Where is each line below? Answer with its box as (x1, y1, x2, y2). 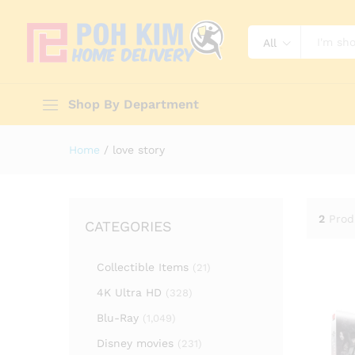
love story (113, 143, 165, 157)
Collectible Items (97, 261, 189, 274)
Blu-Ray (97, 311, 139, 325)
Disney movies (97, 337, 174, 350)
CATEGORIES (85, 218, 172, 235)
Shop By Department (68, 97, 199, 113)
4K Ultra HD (97, 286, 162, 300)
